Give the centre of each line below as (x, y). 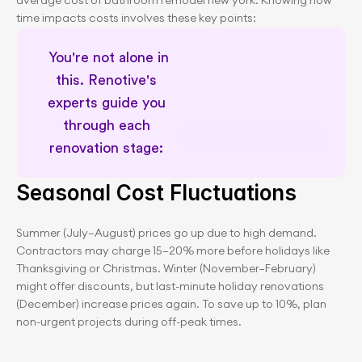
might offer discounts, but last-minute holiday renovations (170, 286)
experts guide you (106, 103)
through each (106, 125)
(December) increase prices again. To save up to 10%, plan (171, 304)
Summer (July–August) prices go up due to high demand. (166, 233)
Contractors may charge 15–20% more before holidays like (173, 250)
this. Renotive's (106, 80)
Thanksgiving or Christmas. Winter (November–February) (166, 268)
